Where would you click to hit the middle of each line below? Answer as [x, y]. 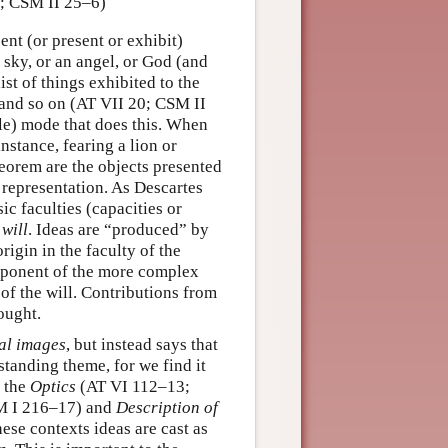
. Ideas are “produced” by [118, 229]
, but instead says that [142, 344]
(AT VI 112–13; [133, 386]
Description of [167, 407]
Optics [53, 386]
